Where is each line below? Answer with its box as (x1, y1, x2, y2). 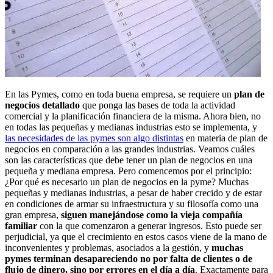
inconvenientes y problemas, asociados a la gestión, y (5, 242, 211, 253)
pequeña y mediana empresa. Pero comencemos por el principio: (5, 165, 252, 176)
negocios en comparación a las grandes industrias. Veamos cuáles (5, 143, 255, 154)
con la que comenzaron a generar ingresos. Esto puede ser (37, 220, 261, 231)
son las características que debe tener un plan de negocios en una (5, 154, 252, 165)
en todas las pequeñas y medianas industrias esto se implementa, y (5, 121, 257, 132)
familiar (5, 220, 37, 231)
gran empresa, (5, 209, 61, 220)
